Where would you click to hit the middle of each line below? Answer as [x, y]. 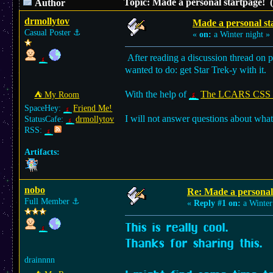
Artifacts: [42, 152]
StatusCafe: [45, 119]
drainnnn [40, 260]
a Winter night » [241, 34]
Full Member [48, 201]
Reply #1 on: [217, 203]
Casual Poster [49, 33]
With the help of [157, 94]
